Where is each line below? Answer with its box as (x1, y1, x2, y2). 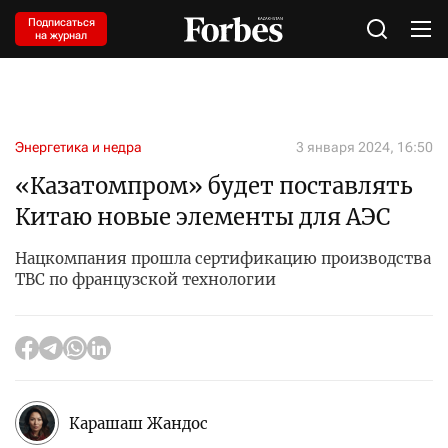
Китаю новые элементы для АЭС (15, 203, 390, 231)
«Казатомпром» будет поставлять (15, 172, 413, 200)
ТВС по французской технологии (15, 270, 276, 289)
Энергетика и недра (15, 139, 142, 155)
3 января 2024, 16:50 (296, 139, 433, 155)
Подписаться (27, 16, 95, 29)
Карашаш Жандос (69, 413, 208, 433)
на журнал (35, 29, 87, 42)
